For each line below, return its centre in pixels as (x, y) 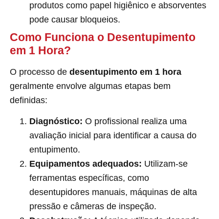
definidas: (29, 100)
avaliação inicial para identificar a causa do (113, 136)
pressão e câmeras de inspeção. (93, 207)
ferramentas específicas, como (89, 178)
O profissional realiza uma (135, 121)
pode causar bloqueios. (75, 19)
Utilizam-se (165, 164)
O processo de (40, 72)
